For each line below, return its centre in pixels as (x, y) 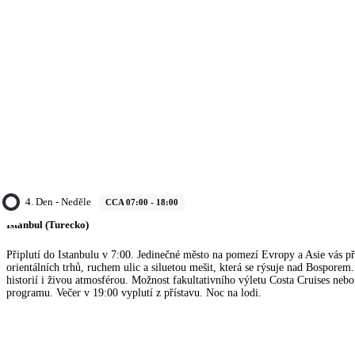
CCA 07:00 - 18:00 (142, 202)
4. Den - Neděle (58, 201)
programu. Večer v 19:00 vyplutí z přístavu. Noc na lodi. (134, 292)
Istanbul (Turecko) (48, 224)
